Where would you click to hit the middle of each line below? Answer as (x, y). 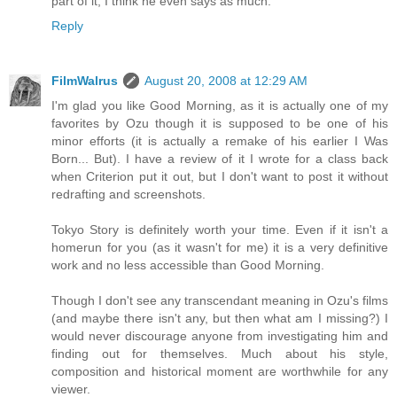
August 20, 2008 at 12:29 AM (226, 81)
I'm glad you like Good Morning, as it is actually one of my (220, 106)
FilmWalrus (85, 81)
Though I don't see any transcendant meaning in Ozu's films (220, 301)
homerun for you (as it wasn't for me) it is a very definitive (220, 248)
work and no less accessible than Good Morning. (188, 265)
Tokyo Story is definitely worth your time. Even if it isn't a (220, 230)
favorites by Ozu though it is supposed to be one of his (220, 124)
